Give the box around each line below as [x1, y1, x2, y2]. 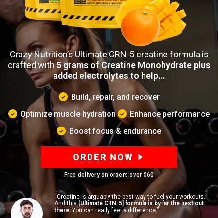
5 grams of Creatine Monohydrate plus [56, 60, 211, 71]
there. [54, 207, 71, 214]
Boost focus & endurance [69, 127, 161, 136]
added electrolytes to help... [53, 71, 165, 81]
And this [54, 200, 78, 207]
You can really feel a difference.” [71, 207, 159, 214]
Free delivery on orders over [64, 171, 144, 179]
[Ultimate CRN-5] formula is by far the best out [78, 200, 204, 207]
